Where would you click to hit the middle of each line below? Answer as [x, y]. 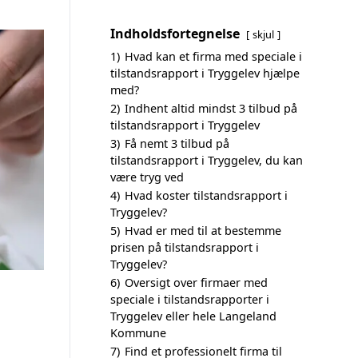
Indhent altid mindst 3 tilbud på [211, 108]
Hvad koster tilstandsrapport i [206, 195]
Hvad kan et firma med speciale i [213, 56]
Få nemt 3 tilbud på [177, 143]
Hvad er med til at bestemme [203, 231]
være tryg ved [147, 177]
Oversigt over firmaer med [196, 282]
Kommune [138, 333]
